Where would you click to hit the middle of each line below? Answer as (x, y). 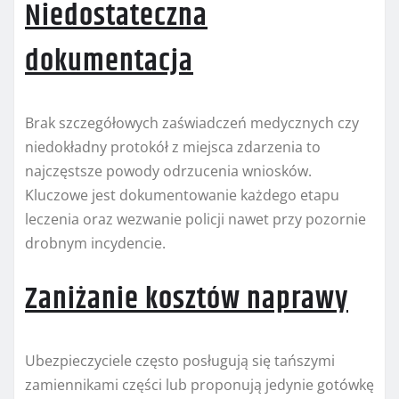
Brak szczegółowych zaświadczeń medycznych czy (192, 123)
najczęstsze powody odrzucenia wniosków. (168, 171)
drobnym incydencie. (95, 244)
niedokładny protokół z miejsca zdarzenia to (173, 147)
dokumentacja (109, 62)
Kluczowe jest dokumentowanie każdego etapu (182, 195)
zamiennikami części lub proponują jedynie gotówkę (199, 385)
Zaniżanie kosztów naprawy (187, 300)
